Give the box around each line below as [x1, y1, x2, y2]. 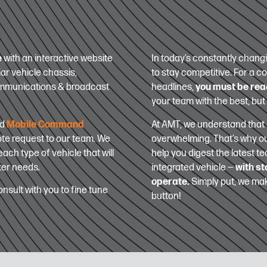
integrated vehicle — [151, 162, 235, 173]
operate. [151, 176, 190, 188]
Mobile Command [7, 119, 85, 131]
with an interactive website [2, 53, 113, 65]
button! [151, 190, 181, 202]
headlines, [151, 82, 195, 94]
